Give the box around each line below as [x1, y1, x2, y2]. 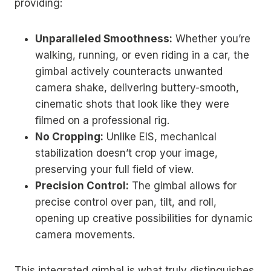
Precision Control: [35, 179, 129, 192]
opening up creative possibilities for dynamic [35, 212, 253, 224]
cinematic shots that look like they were [35, 97, 229, 110]
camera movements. [35, 228, 135, 241]
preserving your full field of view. [35, 163, 194, 175]
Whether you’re [172, 32, 250, 45]
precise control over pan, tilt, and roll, [35, 195, 217, 208]
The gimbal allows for [129, 179, 237, 192]
